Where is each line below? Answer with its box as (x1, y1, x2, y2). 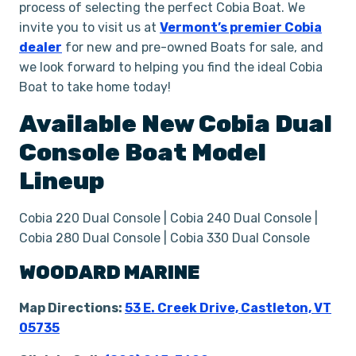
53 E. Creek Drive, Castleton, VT (125, 300, 331, 315)
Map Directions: (19, 300, 125, 315)
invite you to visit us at (19, 20, 160, 35)
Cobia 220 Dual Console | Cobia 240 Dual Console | (19, 211, 318, 226)
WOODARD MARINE (19, 261, 200, 284)
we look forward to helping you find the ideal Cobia (19, 60, 323, 75)
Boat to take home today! (19, 79, 171, 95)
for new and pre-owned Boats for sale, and (62, 40, 323, 55)
